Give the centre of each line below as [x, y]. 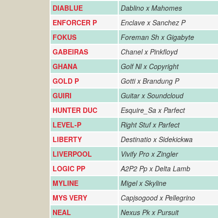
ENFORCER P [75, 22]
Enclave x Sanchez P [153, 22]
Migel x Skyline [144, 183]
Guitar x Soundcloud [152, 95]
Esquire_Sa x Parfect [153, 110]
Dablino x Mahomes [151, 8]
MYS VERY [70, 198]
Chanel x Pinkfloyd [149, 52]
